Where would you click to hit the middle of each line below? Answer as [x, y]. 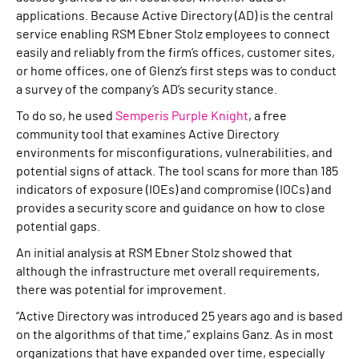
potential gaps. [58, 227]
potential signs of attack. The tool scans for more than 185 [177, 171]
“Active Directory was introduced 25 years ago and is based [179, 317]
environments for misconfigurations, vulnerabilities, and [174, 153]
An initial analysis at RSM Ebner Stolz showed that [154, 253]
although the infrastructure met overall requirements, [168, 272]
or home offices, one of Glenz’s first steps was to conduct [176, 71]
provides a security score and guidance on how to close [171, 208]
